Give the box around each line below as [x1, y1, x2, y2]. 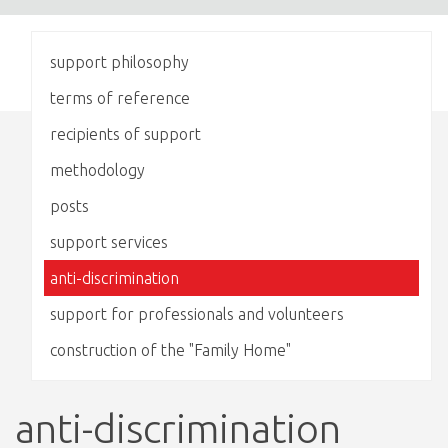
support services [50, 233, 168, 251]
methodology [50, 161, 145, 179]
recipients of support [50, 125, 201, 143]
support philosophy [50, 53, 189, 71]
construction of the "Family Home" [50, 341, 291, 359]
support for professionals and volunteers [50, 305, 344, 323]
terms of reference [50, 89, 190, 107]
